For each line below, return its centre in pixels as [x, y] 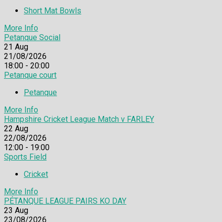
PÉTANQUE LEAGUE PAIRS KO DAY [65, 201]
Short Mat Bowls [53, 11]
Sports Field [25, 157]
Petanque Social [32, 38]
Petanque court [30, 75]
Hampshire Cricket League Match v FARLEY [79, 119]
